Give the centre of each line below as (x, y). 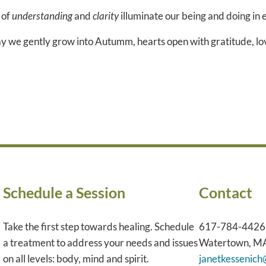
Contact (226, 192)
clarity (106, 16)
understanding (42, 16)
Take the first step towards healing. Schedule (98, 227)
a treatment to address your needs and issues (100, 243)
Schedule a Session (64, 192)
